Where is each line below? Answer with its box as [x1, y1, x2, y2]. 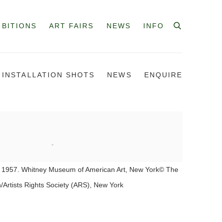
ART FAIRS [49, 22, 94, 30]
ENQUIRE [144, 71, 182, 79]
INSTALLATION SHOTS [2, 71, 95, 79]
